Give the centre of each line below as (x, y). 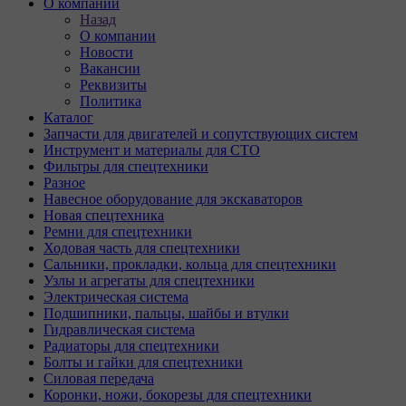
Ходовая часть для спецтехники (142, 248)
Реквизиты (113, 85)
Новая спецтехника (104, 215)
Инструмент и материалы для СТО (152, 150)
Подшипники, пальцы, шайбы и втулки (166, 313)
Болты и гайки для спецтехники (143, 362)
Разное (64, 183)
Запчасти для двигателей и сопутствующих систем (201, 134)
